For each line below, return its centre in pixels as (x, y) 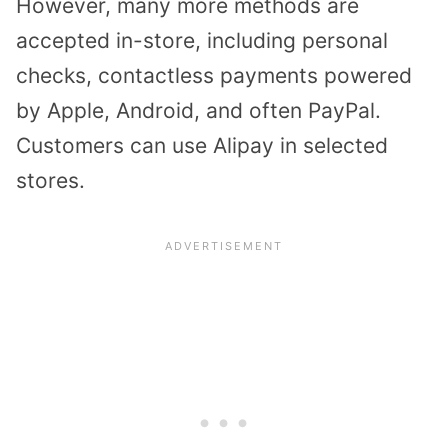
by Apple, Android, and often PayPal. (198, 111)
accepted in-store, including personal (202, 41)
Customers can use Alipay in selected (202, 146)
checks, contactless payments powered (214, 76)
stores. (50, 181)
